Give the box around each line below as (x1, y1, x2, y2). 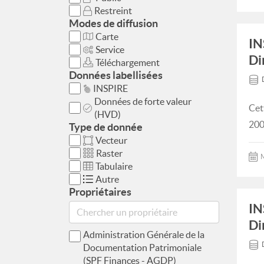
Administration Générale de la (83, 229, 204, 240)
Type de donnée (69, 121, 143, 133)
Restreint (94, 5, 132, 16)
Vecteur (95, 135, 127, 146)
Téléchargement (95, 57, 160, 68)
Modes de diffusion (69, 17, 158, 29)
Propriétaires (69, 186, 131, 198)
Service (95, 44, 124, 55)
